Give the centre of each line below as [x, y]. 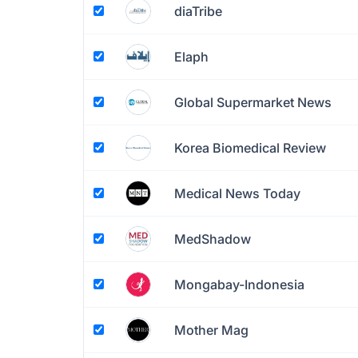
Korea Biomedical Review [250, 147]
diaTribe [198, 11]
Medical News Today [237, 193]
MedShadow [213, 239]
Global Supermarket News [253, 102]
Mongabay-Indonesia [239, 284]
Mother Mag [211, 330]
